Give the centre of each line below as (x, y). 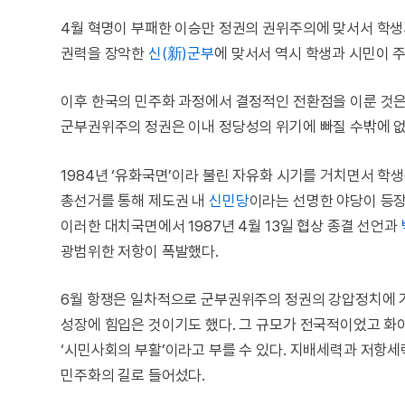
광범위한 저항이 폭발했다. (140, 251)
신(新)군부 (181, 53)
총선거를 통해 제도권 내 (135, 200)
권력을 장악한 (104, 53)
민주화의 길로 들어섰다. (133, 376)
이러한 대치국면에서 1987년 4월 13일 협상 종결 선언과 (231, 226)
